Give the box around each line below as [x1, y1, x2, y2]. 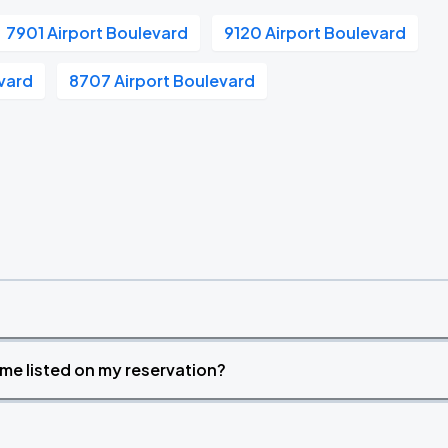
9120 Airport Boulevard [224, 22, 407, 43]
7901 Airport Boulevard [6, 22, 189, 43]
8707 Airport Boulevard [69, 70, 256, 91]
